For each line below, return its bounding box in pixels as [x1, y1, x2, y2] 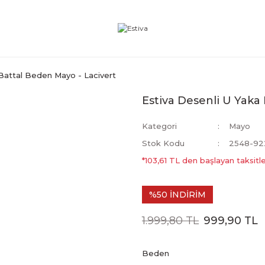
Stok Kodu [142, 138, 185, 148]
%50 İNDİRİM [149, 189, 206, 200]
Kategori [142, 121, 177, 131]
